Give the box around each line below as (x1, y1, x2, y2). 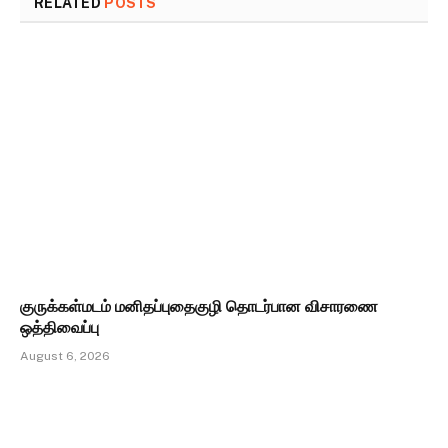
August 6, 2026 (20, 349, 110, 364)
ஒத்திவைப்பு (20, 318, 99, 338)
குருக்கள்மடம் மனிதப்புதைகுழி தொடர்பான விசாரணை (20, 297, 378, 317)
